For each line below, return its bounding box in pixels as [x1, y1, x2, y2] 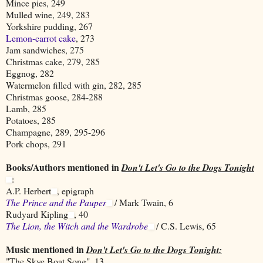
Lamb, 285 [6, 102, 46, 114]
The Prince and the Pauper [6, 195, 106, 208]
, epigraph [57, 184, 94, 197]
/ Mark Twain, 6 [112, 195, 173, 208]
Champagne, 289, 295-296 [6, 125, 105, 138]
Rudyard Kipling [6, 207, 68, 220]
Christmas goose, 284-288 [6, 90, 103, 103]
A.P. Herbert [6, 184, 51, 197]
